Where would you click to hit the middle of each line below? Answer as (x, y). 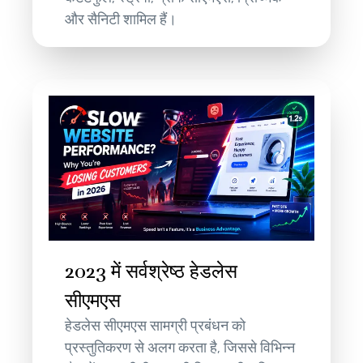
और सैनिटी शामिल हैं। (121, 19)
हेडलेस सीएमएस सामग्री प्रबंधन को (156, 326)
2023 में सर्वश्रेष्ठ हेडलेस (152, 272)
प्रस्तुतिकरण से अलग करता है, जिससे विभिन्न (180, 348)
